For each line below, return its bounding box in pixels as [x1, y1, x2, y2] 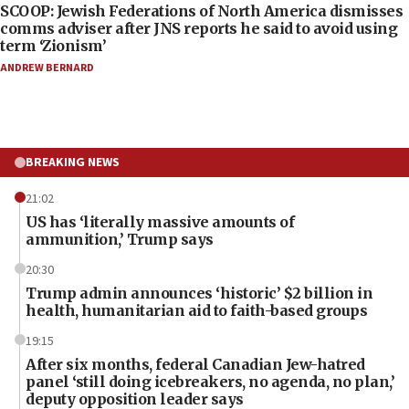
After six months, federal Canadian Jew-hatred [26, 354, 365, 373]
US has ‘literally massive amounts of [26, 212, 294, 231]
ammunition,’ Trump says [26, 229, 214, 248]
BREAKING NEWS [26, 152, 120, 172]
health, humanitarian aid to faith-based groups [26, 300, 367, 320]
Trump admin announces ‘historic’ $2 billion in [26, 283, 372, 302]
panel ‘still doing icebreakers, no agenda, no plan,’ [26, 372, 394, 391]
